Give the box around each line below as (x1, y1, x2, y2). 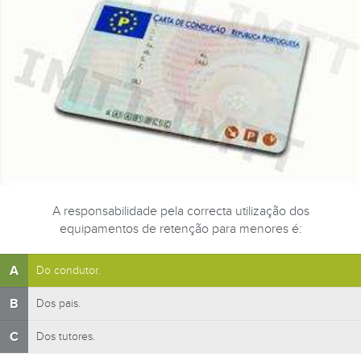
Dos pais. (36, 297, 81, 311)
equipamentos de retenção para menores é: (59, 221, 302, 238)
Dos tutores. (36, 330, 95, 344)
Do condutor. (36, 263, 100, 278)
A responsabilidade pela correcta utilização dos (52, 203, 309, 220)
